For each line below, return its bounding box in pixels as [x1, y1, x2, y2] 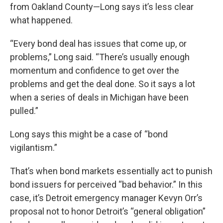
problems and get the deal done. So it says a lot [10, 79, 195, 89]
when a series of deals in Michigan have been [10, 92, 189, 103]
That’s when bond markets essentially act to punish [10, 166, 213, 176]
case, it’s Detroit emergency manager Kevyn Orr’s [10, 193, 203, 203]
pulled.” [10, 106, 38, 116]
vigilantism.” [10, 142, 57, 153]
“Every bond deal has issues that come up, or [10, 38, 187, 49]
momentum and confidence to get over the [10, 65, 179, 76]
